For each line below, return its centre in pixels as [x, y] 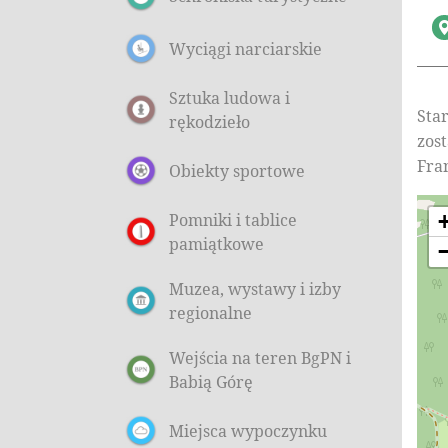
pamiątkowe [216, 243]
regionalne [210, 312]
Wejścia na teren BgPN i [260, 357]
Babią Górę [211, 381]
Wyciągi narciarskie [245, 48]
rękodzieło [209, 121]
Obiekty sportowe [237, 170]
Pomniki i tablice [233, 219]
